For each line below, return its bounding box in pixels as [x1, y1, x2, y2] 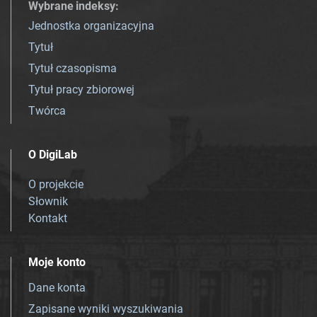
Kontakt [28, 211, 67, 225]
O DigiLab [28, 147, 77, 161]
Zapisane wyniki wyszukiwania [28, 301, 183, 316]
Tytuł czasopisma [28, 61, 117, 75]
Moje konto [28, 255, 86, 269]
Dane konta [28, 280, 86, 294]
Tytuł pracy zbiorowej [28, 82, 134, 96]
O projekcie [28, 177, 83, 191]
